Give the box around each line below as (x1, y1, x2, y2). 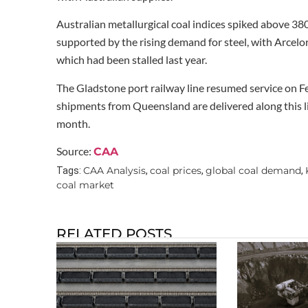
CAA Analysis (83, 164, 146, 177)
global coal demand (206, 164, 301, 177)
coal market (56, 179, 114, 192)
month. (56, 116, 90, 130)
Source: (56, 144, 93, 158)
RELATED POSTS (56, 225, 172, 243)
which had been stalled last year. (56, 53, 207, 67)
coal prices (150, 164, 201, 177)
